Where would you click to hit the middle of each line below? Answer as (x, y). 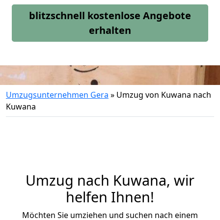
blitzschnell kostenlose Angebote (110, 15)
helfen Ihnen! (110, 197)
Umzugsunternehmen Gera (57, 95)
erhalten (110, 30)
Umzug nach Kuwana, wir (110, 180)
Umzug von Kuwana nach (164, 95)
